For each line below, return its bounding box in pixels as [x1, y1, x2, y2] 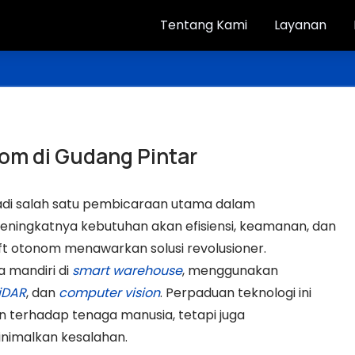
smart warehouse [72, 261, 182, 280]
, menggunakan [182, 261, 278, 280]
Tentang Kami [160, 16, 248, 34]
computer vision [59, 284, 160, 302]
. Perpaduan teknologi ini [160, 284, 311, 302]
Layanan [274, 16, 327, 34]
